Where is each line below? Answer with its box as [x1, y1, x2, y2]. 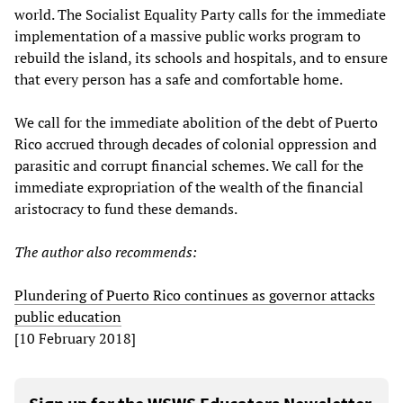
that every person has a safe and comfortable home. [14, 68, 343, 89]
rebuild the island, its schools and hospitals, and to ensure [14, 47, 388, 67]
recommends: [115, 241, 197, 262]
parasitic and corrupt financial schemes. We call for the [14, 155, 363, 175]
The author [14, 241, 83, 262]
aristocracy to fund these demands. [14, 198, 237, 219]
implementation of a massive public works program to [14, 25, 361, 46]
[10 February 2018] [14, 327, 136, 348]
